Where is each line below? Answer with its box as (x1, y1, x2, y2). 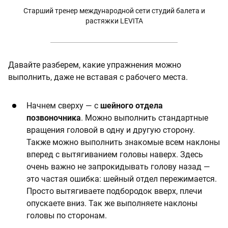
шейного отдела (100, 100, 163, 110)
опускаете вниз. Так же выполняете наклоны (26, 198, 197, 208)
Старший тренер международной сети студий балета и (23, 6, 205, 15)
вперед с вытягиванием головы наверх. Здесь (26, 149, 203, 159)
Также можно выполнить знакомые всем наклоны (26, 137, 220, 147)
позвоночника (26, 112, 81, 123)
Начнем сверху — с (26, 100, 100, 110)
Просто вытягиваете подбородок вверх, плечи (26, 186, 202, 196)
